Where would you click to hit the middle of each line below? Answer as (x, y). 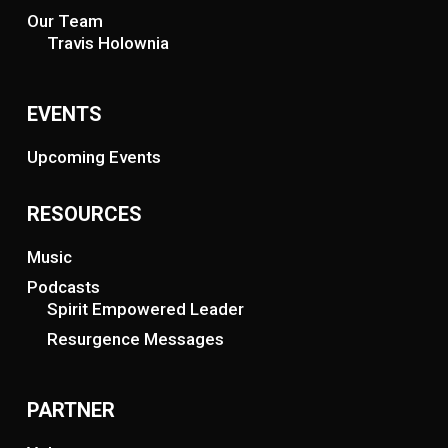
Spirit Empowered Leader (145, 309)
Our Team (64, 21)
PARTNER (70, 410)
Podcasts (63, 287)
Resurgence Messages (135, 339)
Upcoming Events (93, 157)
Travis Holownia (107, 43)
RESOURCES (84, 214)
